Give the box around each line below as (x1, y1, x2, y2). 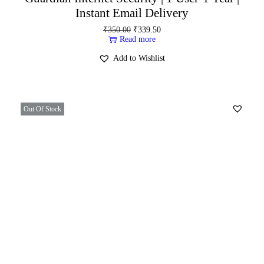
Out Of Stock (24, 104, 61, 113)
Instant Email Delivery (75, 5, 189, 20)
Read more (119, 34, 156, 44)
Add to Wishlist (113, 53, 166, 62)
